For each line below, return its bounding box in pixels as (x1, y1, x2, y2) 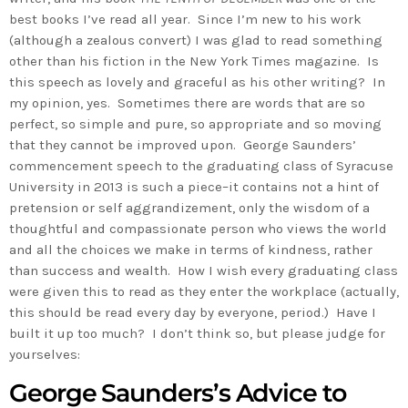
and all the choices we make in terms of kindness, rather (9, 240, 372, 258)
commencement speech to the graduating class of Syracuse (9, 157, 393, 174)
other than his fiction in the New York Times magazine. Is (9, 52, 379, 69)
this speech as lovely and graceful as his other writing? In (9, 73, 385, 90)
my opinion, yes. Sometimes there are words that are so (9, 94, 365, 111)
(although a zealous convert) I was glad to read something (9, 31, 382, 48)
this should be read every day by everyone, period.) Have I (9, 303, 376, 321)
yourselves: (9, 345, 80, 362)
